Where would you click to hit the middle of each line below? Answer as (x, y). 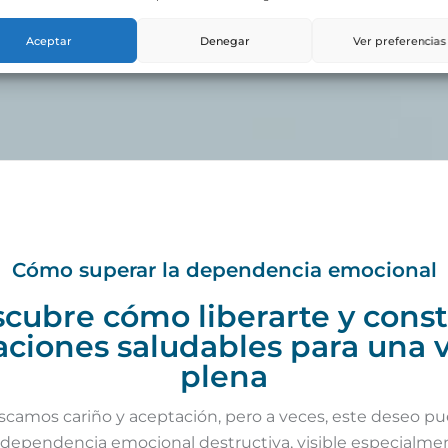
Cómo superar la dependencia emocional (224, 269)
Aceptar (48, 40)
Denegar (224, 40)
